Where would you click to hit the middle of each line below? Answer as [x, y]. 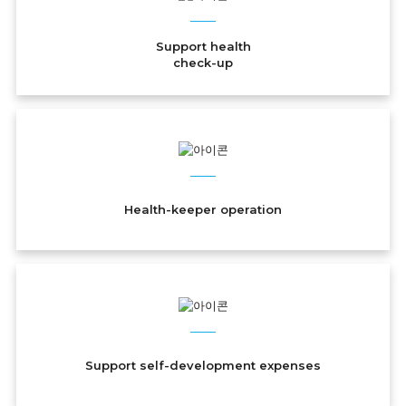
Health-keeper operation [203, 210]
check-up [203, 62]
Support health [203, 46]
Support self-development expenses [203, 365]
